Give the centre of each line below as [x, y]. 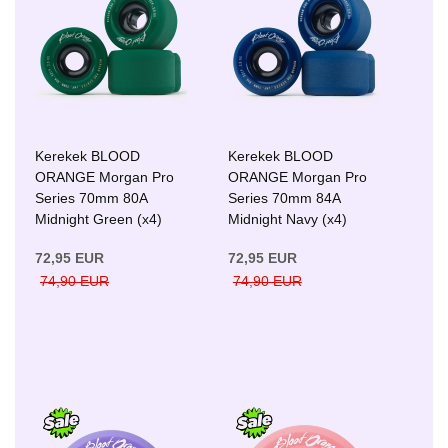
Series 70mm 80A [91, 198]
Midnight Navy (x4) [287, 219]
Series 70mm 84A [283, 198]
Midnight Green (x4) [98, 219]
